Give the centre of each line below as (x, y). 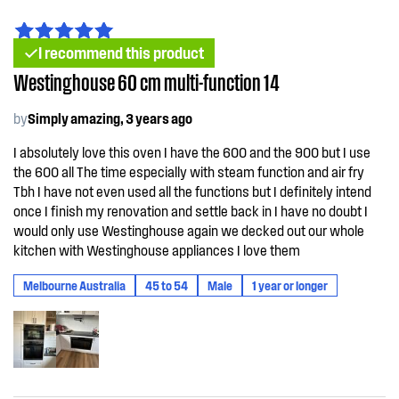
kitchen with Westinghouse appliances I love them (157, 250)
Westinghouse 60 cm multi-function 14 (147, 81)
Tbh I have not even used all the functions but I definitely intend (192, 191)
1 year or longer (290, 285)
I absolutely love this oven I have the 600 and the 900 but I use (192, 152)
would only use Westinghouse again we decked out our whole (189, 230)
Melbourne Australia (74, 285)
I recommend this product (121, 53)
